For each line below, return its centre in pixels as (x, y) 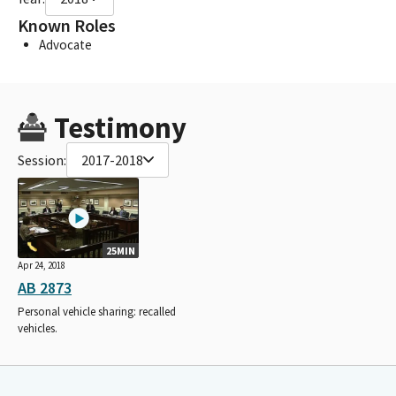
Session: (42, 160)
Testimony (120, 127)
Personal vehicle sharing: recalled (97, 312)
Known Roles (67, 25)
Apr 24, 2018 (42, 266)
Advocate (65, 44)
